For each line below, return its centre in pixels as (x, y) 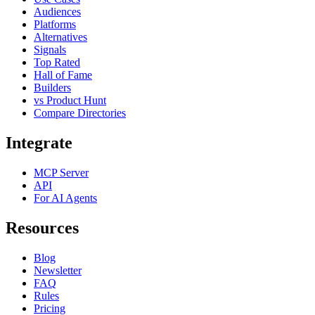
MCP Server (61, 172)
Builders (52, 88)
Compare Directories (80, 113)
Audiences (57, 12)
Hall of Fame (63, 75)
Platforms (55, 25)
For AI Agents (65, 198)
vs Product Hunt (70, 101)
